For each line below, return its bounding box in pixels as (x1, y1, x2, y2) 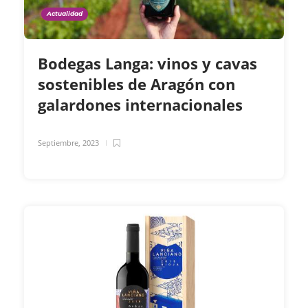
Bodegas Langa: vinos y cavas (38, 53, 257, 74)
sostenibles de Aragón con (38, 74, 235, 95)
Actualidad (47, 10, 82, 18)
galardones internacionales (38, 94, 247, 115)
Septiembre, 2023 (38, 137, 99, 148)
